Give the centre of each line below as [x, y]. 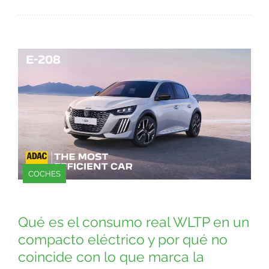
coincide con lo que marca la [111, 257]
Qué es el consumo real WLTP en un [134, 222]
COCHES [44, 173]
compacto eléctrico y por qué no [123, 239]
